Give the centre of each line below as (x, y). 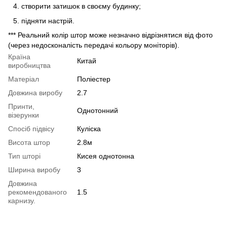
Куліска (89, 129)
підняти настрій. (48, 21)
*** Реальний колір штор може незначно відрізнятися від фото (110, 35)
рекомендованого (37, 192)
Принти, (21, 107)
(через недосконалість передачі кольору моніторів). (94, 45)
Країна (19, 57)
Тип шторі (24, 156)
